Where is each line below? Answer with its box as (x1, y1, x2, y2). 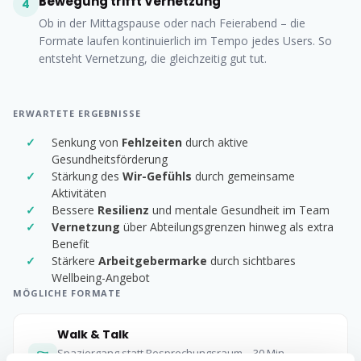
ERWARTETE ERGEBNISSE (13, 107, 141, 119)
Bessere (52, 202, 98, 218)
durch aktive (182, 135, 248, 150)
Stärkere (52, 253, 98, 268)
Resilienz (98, 202, 149, 218)
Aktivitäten (52, 185, 106, 201)
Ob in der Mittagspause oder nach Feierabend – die (39, 15, 305, 31)
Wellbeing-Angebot (52, 270, 150, 285)
